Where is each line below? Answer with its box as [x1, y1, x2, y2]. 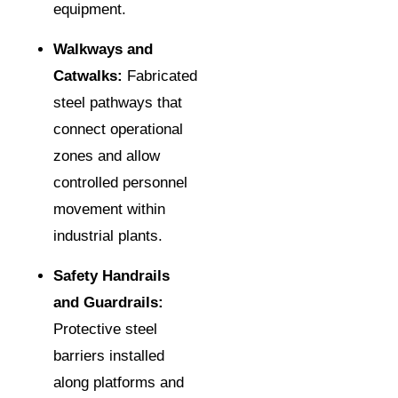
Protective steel [53, 321, 157, 338]
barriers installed [53, 347, 164, 365]
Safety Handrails [53, 267, 170, 285]
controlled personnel [53, 174, 187, 192]
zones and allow [53, 147, 160, 165]
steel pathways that [53, 94, 182, 112]
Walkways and [53, 41, 153, 59]
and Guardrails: [53, 294, 163, 312]
